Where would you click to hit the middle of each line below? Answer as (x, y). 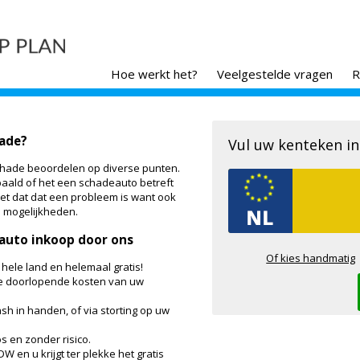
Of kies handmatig (311, 258)
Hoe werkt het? (154, 74)
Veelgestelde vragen (274, 74)
